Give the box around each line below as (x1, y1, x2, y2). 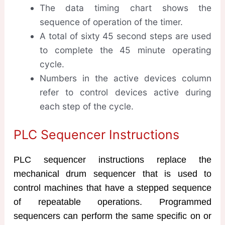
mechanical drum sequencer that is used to (13, 169, 212, 179)
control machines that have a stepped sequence (13, 183, 212, 193)
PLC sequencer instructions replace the (13, 155, 212, 165)
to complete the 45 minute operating (39, 45, 212, 56)
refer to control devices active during (39, 87, 212, 98)
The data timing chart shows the (39, 3, 212, 14)
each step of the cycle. (39, 101, 134, 112)
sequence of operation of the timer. (39, 17, 183, 28)
